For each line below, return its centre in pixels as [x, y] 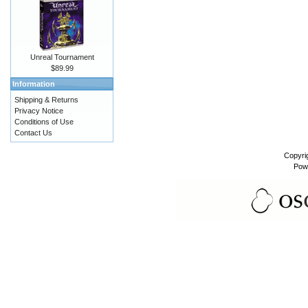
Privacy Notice [39, 111]
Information [34, 84]
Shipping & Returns [46, 100]
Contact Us [33, 133]
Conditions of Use [44, 122]
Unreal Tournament [62, 57]
